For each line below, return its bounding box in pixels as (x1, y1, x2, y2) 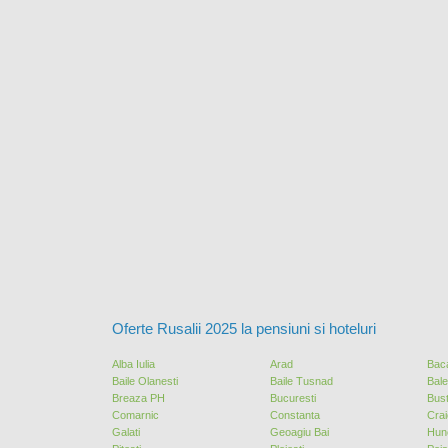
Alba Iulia (112, 358, 155, 371)
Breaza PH (112, 392, 165, 405)
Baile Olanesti (112, 375, 178, 388)
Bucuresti (269, 392, 316, 405)
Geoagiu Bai (269, 426, 329, 439)
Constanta (269, 409, 320, 422)
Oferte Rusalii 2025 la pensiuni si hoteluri (112, 321, 376, 338)
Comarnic (112, 409, 159, 422)
